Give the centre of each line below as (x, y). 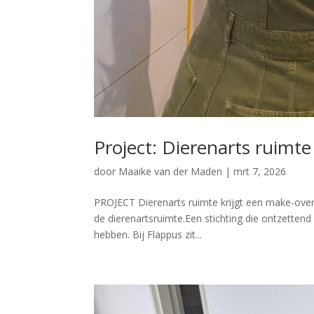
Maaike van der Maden (171, 172)
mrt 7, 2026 (260, 172)
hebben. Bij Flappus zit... (148, 235)
